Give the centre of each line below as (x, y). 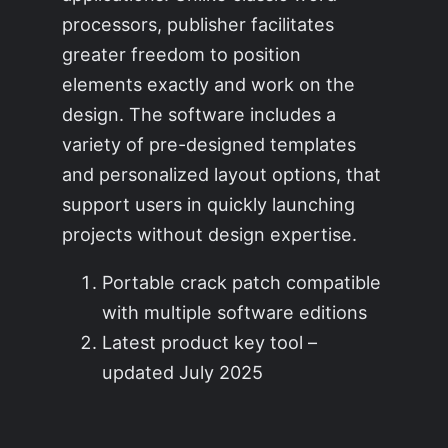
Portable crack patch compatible (242, 282)
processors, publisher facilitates (198, 24)
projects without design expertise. (210, 234)
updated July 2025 (183, 372)
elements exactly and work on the (209, 84)
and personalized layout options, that (222, 174)
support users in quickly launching (209, 204)
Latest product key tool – (210, 342)
